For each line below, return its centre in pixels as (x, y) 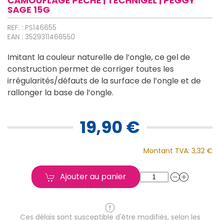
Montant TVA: (167, 151)
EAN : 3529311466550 (41, 37)
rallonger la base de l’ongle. (60, 93)
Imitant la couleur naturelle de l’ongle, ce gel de (99, 57)
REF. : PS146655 (32, 28)
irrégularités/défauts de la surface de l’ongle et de (104, 81)
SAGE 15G (29, 10)
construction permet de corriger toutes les (91, 69)
